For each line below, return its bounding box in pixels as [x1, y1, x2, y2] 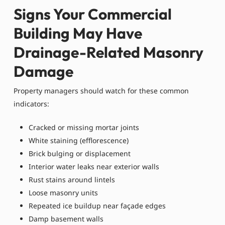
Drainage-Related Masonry [13, 42, 203, 62]
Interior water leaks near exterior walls [28, 161, 159, 171]
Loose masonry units [28, 187, 98, 197]
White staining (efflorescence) [28, 135, 129, 145]
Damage [13, 61, 73, 81]
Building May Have [13, 23, 142, 43]
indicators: [13, 98, 49, 108]
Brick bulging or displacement [28, 148, 131, 158]
